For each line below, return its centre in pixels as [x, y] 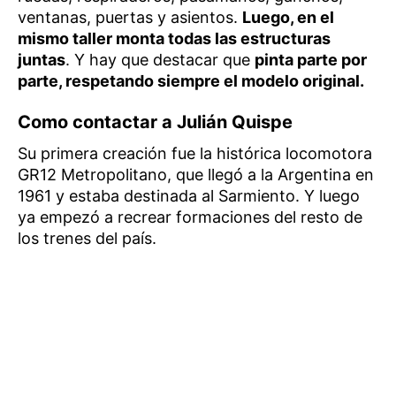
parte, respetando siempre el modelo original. [191, 81]
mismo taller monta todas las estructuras [174, 39]
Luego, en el [288, 18]
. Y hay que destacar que [160, 60]
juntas [42, 60]
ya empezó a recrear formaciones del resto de [190, 217]
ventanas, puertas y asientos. [130, 18]
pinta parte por [311, 60]
